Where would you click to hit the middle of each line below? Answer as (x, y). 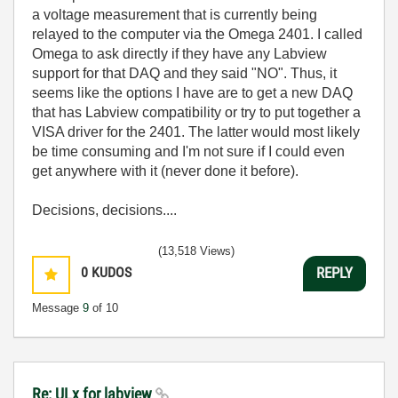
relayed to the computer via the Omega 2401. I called (197, 34)
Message (57, 307)
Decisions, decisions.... (104, 210)
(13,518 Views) (196, 251)
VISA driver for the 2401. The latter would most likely (196, 131)
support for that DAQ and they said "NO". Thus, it (184, 73)
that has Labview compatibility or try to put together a (196, 112)
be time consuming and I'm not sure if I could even (188, 151)
